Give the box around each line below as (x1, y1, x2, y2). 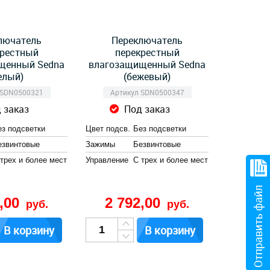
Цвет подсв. (86, 124, 130, 133)
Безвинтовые (133, 140, 181, 149)
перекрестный (115, 46, 180, 59)
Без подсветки (133, 124, 186, 133)
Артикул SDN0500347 (110, 87, 184, 97)
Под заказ (124, 102, 170, 116)
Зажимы (86, 140, 115, 149)
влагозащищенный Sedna (89, 58, 206, 71)
